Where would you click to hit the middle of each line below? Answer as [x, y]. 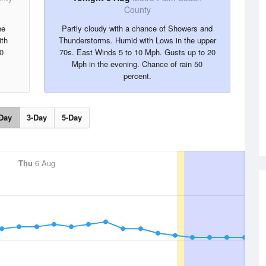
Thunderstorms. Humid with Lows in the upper [137, 40]
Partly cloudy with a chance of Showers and [137, 28]
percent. [137, 76]
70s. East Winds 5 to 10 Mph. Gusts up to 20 [137, 52]
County [137, 9]
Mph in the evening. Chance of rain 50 [137, 64]
